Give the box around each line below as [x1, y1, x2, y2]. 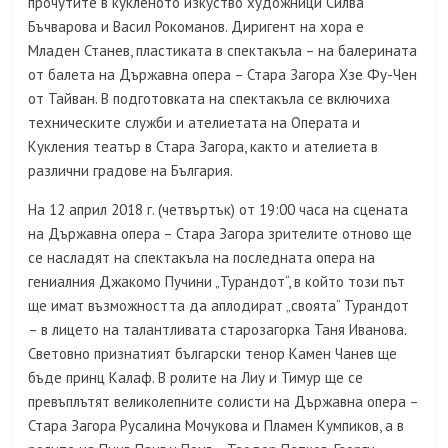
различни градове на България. [28, 161, 234, 180]
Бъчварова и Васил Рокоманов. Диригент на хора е [28, 17, 365, 36]
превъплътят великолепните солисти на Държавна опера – [28, 392, 419, 411]
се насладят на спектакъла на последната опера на [28, 248, 376, 267]
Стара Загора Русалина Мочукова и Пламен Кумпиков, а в [28, 416, 405, 435]
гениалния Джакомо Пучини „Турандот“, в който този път [28, 272, 406, 291]
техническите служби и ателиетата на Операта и [28, 113, 361, 132]
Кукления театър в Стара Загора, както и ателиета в [28, 137, 379, 156]
